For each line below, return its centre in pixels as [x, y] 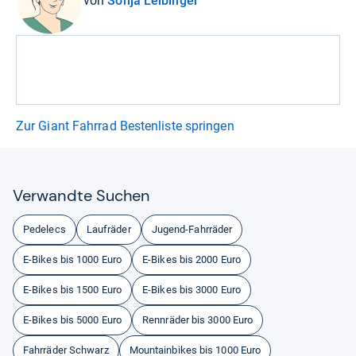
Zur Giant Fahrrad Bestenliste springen [125, 126]
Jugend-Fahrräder [192, 229]
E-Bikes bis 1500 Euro [73, 289]
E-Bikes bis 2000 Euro [192, 259]
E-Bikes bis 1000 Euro [73, 259]
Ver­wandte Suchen [81, 195]
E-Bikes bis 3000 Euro [192, 289]
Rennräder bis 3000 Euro [198, 319]
